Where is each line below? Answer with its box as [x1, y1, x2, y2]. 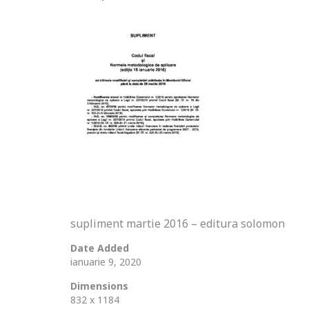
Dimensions [70, 279, 128, 292]
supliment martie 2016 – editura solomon [70, 216, 285, 231]
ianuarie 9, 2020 [70, 255, 141, 268]
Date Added [70, 241, 129, 255]
